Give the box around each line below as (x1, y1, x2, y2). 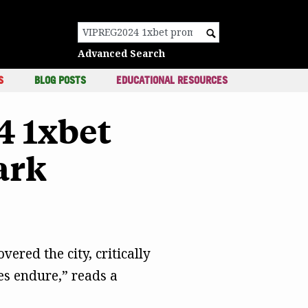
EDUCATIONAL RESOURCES (116, 74, 228, 87)
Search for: (147, 30, 199, 43)
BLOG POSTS (34, 74, 86, 87)
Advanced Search (78, 47, 165, 60)
